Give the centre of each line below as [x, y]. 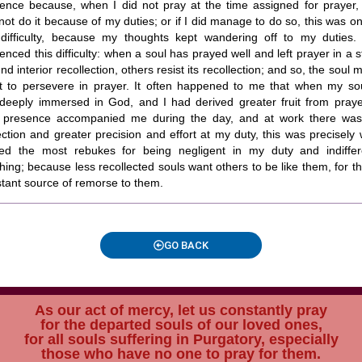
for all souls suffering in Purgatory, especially [181, 339]
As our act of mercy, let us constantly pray [181, 310]
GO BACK [186, 245]
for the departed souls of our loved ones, [181, 325]
